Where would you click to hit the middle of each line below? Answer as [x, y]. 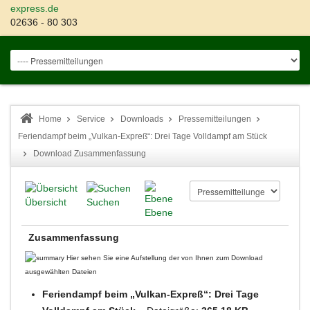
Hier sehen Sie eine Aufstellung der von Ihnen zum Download [164, 258]
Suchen [103, 202]
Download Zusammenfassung [90, 154]
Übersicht [46, 202]
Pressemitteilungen [215, 119]
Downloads [142, 119]
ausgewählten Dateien [61, 272]
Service [91, 119]
